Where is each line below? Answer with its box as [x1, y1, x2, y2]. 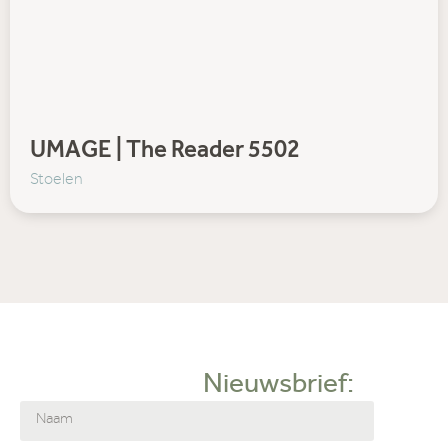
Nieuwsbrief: [203, 372, 354, 401]
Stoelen [30, 172, 83, 189]
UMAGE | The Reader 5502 [30, 140, 300, 165]
